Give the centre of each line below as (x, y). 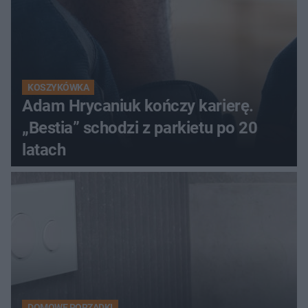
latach (44, 150)
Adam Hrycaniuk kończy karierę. (138, 106)
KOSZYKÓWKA (58, 88)
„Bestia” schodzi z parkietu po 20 (140, 128)
